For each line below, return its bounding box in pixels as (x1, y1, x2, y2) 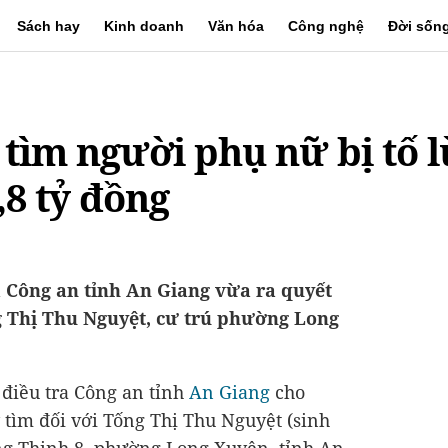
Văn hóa (208, 18, 264, 34)
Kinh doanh (104, 18, 184, 34)
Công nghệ (288, 18, 364, 34)
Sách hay (17, 18, 80, 34)
